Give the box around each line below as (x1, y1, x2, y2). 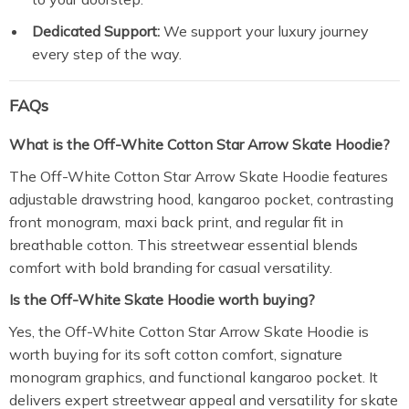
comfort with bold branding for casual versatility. (9, 258, 332, 277)
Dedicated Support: (32, 22, 160, 40)
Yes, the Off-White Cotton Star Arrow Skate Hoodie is (9, 322, 369, 341)
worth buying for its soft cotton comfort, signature (9, 345, 342, 363)
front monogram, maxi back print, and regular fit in (9, 213, 343, 231)
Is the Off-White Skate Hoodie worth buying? (9, 290, 315, 309)
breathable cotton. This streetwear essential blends (9, 236, 358, 254)
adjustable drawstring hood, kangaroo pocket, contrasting (9, 190, 393, 208)
